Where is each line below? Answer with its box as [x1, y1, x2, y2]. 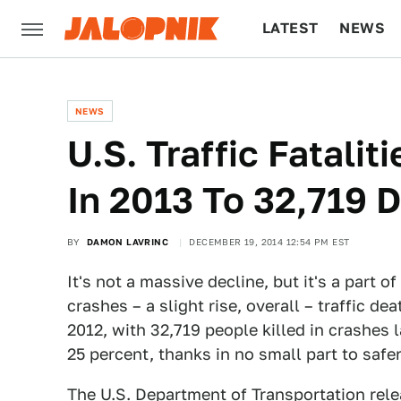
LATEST [262, 20, 319, 37]
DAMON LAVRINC [86, 236, 169, 247]
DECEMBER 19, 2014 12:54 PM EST [189, 236, 350, 247]
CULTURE [262, 77, 331, 94]
